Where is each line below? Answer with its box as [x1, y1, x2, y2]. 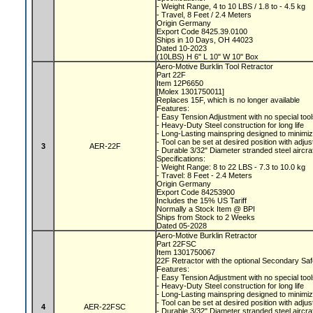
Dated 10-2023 [156, 43, 209, 52]
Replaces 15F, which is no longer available [156, 95, 302, 104]
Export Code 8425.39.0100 [156, 27, 249, 36]
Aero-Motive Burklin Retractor [156, 231, 259, 240]
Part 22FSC [156, 239, 198, 248]
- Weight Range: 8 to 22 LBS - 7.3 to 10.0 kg [156, 162, 307, 171]
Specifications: [156, 154, 208, 163]
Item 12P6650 [156, 78, 205, 87]
